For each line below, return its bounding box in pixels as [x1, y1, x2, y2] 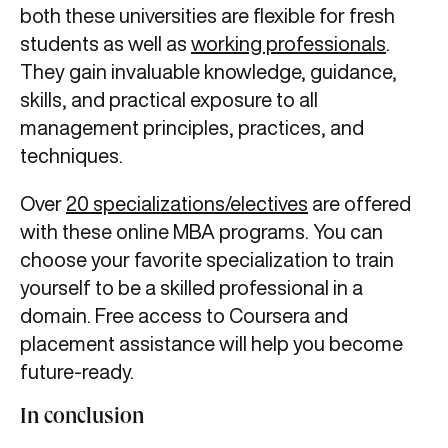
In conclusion [20, 408, 144, 431]
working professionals [191, 33, 386, 55]
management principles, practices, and [20, 117, 364, 139]
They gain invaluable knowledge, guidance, [20, 61, 397, 83]
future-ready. [20, 361, 138, 383]
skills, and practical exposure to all [20, 89, 318, 111]
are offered [308, 193, 411, 215]
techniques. [20, 145, 127, 167]
